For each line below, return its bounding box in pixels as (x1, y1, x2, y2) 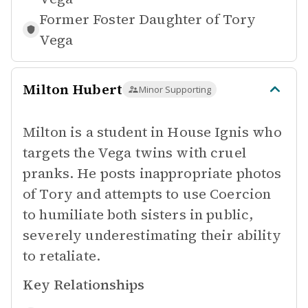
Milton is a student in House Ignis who (23, 122, 282, 142)
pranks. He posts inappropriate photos (23, 164, 282, 183)
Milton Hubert (23, 80, 123, 99)
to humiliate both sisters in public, (23, 205, 254, 224)
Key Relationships (23, 275, 144, 294)
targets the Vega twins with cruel (23, 143, 246, 162)
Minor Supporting (139, 83, 212, 96)
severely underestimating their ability (23, 225, 281, 245)
